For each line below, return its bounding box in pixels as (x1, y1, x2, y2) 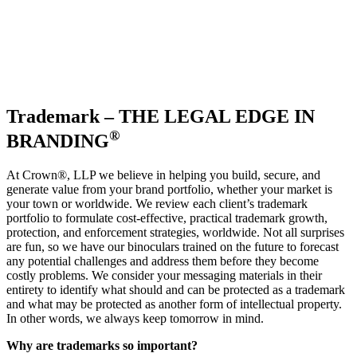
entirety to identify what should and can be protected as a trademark (6, 282, 345, 296)
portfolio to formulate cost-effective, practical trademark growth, (6, 210, 328, 225)
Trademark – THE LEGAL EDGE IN (6, 105, 315, 127)
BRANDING (6, 130, 109, 151)
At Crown (6, 167, 57, 182)
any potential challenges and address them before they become (6, 253, 319, 268)
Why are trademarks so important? (6, 338, 198, 352)
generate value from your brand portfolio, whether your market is (6, 182, 332, 196)
